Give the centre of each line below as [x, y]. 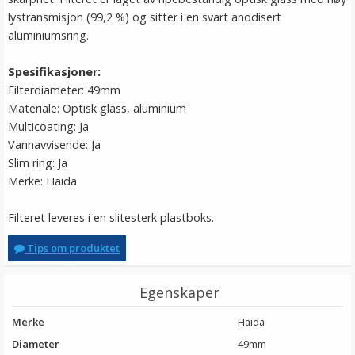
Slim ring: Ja [38, 163]
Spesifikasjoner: [54, 72]
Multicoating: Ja [48, 127]
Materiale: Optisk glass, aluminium [97, 109]
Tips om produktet [72, 248]
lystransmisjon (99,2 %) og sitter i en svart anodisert [145, 17]
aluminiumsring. [48, 36]
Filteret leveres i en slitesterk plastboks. [111, 218]
